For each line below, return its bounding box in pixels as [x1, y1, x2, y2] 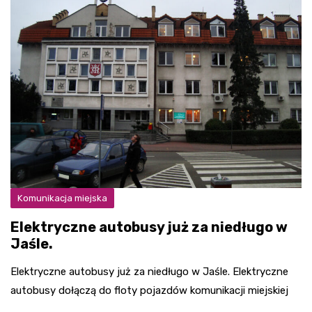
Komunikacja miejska [17, 193, 107, 203]
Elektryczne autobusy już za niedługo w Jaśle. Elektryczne [10, 265, 288, 278]
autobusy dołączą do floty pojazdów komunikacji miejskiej [10, 284, 288, 297]
